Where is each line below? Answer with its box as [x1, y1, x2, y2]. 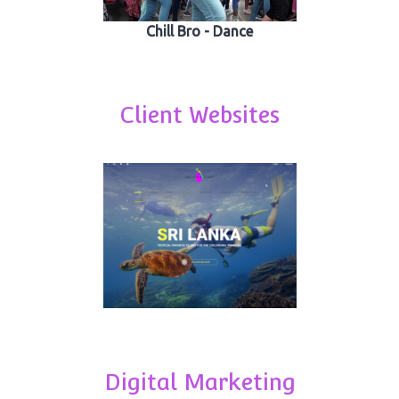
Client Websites [119, 102, 280, 129]
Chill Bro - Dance [146, 23, 253, 40]
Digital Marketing [103, 369, 296, 395]
